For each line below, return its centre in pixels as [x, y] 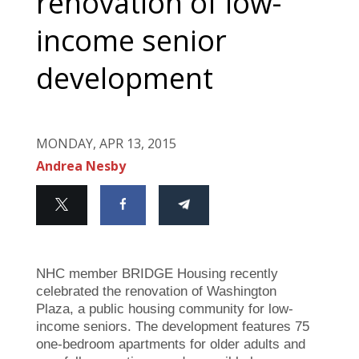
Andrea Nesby [81, 165]
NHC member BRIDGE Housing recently [157, 273]
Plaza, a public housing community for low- [165, 309]
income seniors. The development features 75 [173, 326]
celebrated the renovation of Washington [156, 291]
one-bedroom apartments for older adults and [171, 344]
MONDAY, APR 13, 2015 [106, 143]
